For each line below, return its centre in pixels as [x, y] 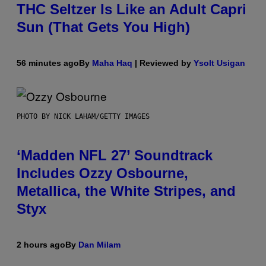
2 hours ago [41, 245]
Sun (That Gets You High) [103, 27]
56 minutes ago [48, 63]
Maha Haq [112, 63]
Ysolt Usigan [219, 63]
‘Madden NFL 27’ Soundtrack [115, 156]
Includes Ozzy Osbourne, [102, 173]
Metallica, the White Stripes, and [126, 191]
